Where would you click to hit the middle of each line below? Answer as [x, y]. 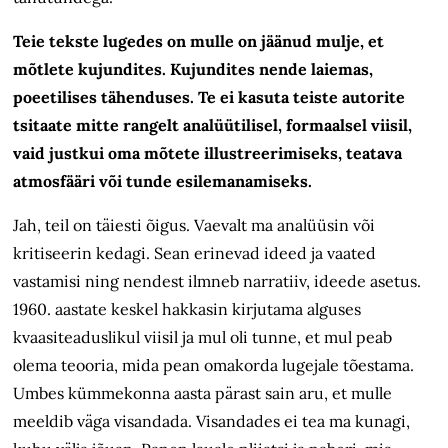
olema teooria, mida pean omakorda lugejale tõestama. [214, 365]
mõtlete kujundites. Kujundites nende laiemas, [193, 69]
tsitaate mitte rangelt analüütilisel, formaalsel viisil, [213, 125]
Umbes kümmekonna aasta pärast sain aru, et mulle [203, 393]
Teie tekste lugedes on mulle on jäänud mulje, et [199, 41]
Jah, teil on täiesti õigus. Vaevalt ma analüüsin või [194, 225]
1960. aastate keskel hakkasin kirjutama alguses [187, 309]
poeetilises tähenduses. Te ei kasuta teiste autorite [209, 97]
